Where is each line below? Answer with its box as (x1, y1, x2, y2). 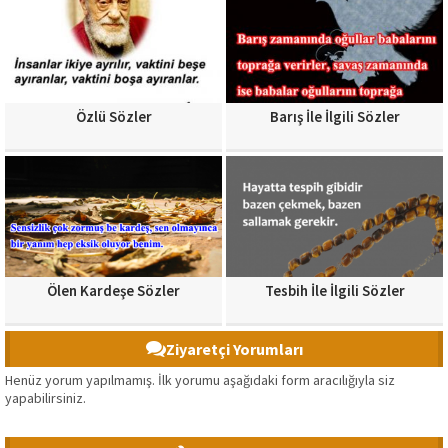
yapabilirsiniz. (5, 389, 86, 408)
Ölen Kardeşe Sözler (47, 281, 180, 301)
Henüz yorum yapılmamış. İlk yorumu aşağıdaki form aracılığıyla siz (5, 371, 395, 390)
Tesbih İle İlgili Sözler (264, 281, 405, 301)
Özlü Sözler (75, 106, 152, 126)
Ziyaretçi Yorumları (165, 339, 303, 360)
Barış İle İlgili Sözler (269, 106, 400, 126)
